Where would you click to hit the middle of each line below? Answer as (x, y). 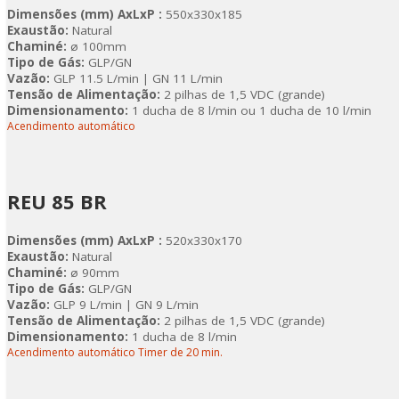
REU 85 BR (57, 201)
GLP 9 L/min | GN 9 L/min (126, 305)
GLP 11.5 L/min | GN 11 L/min (138, 78)
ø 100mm (97, 46)
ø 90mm (93, 273)
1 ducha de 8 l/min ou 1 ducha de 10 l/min (250, 110)
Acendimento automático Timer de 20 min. (115, 352)
